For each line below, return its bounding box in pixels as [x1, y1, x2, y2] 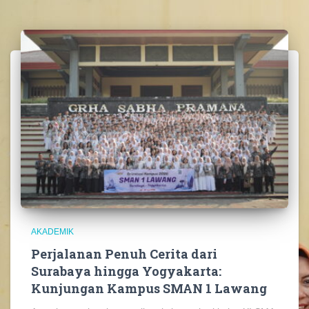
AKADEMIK [31, 227, 74, 237]
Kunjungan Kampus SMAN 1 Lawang [31, 280, 267, 297]
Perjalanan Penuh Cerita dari [31, 246, 217, 263]
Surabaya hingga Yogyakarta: [31, 263, 221, 280]
